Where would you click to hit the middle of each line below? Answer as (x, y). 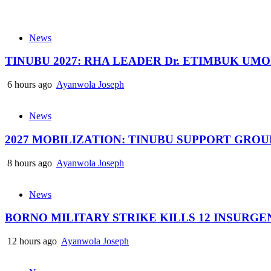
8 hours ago (30, 163)
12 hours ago (32, 241)
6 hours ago (30, 85)
